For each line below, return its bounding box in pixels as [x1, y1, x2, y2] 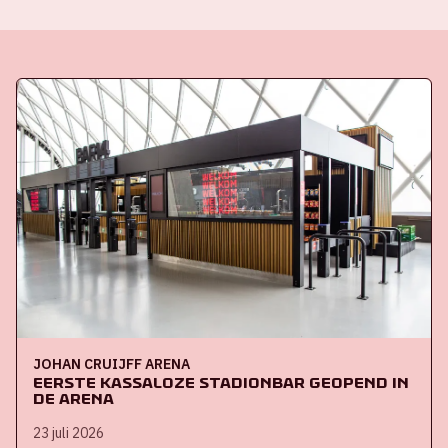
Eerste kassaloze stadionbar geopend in [33, 372, 409, 392]
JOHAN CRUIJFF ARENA [33, 354, 190, 373]
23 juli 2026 [33, 423, 104, 442]
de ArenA [33, 388, 114, 408]
